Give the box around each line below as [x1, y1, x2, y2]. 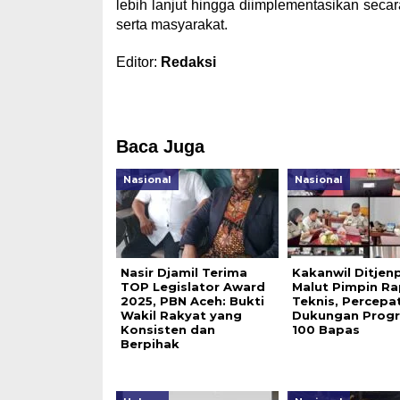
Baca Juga [115, 137, 204, 156]
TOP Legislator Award [120, 279, 265, 294]
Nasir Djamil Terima [120, 265, 247, 279]
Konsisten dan [120, 322, 215, 337]
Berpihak [120, 337, 179, 351]
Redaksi [160, 54, 216, 70]
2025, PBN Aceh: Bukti [120, 294, 264, 308]
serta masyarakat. [115, 17, 228, 32]
